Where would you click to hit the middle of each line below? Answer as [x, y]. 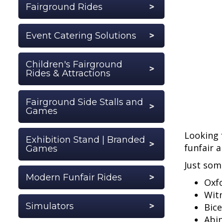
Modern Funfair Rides [74, 177]
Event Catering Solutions [81, 35]
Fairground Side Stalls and [84, 102]
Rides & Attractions [68, 73]
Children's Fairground [74, 64]
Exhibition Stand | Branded [85, 139]
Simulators [50, 206]
